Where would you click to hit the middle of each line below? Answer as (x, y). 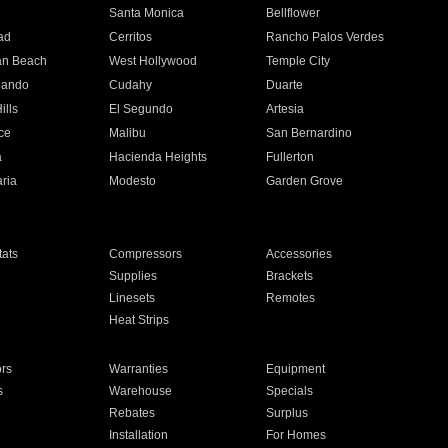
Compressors (145, 254)
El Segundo (140, 109)
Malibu (127, 133)
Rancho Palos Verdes (325, 37)
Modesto (132, 181)
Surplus (287, 413)
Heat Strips (138, 320)
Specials (290, 391)
